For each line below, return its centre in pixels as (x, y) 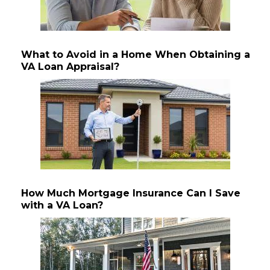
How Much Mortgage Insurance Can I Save (131, 193)
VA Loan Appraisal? (70, 67)
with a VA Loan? (62, 206)
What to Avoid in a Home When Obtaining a (136, 55)
